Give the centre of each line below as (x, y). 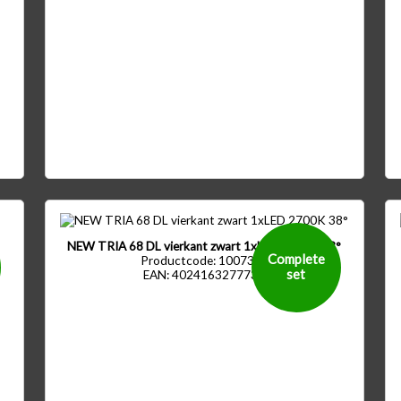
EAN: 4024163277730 (205, 275)
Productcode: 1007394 (204, 261)
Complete (296, 259)
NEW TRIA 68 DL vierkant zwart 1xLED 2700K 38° (205, 247)
